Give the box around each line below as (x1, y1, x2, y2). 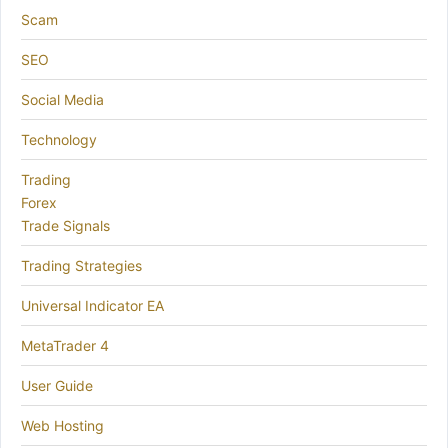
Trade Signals (21, 217, 110, 234)
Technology (21, 131, 97, 148)
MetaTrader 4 (21, 337, 109, 354)
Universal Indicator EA (21, 297, 164, 314)
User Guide (21, 377, 93, 394)
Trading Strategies (21, 257, 142, 274)
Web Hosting (21, 417, 104, 434)
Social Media (21, 91, 104, 108)
